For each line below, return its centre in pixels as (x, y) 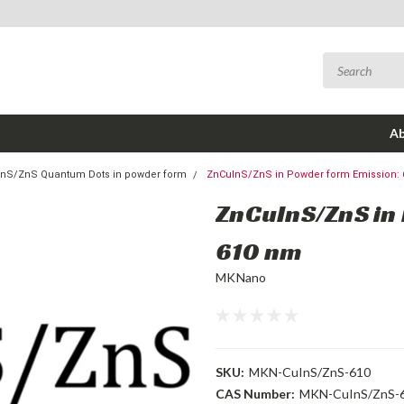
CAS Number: (255, 394)
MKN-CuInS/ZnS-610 (309, 372)
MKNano (241, 277)
